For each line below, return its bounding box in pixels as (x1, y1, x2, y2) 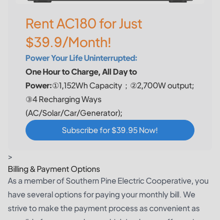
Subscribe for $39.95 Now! (62, 125, 158, 136)
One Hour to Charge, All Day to (26, 66, 137, 77)
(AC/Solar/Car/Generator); (26, 108, 122, 118)
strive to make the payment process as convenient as (8, 203, 200, 214)
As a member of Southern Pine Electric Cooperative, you (8, 175, 209, 186)
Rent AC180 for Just (26, 15, 142, 32)
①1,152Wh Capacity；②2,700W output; (52, 80, 194, 91)
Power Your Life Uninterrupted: (26, 53, 137, 63)
